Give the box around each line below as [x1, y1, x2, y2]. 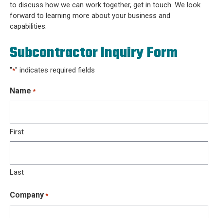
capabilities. [10, 22, 47, 31]
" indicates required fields [15, 66, 95, 74]
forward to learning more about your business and [10, 11, 170, 20]
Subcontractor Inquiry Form [10, 42, 178, 64]
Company [10, 190, 44, 200]
